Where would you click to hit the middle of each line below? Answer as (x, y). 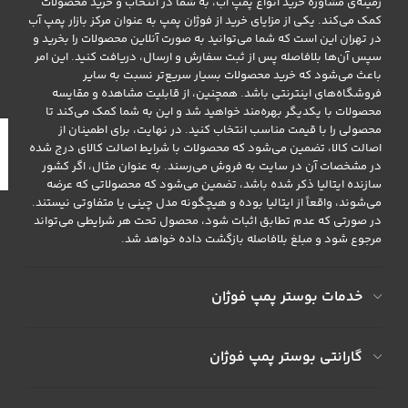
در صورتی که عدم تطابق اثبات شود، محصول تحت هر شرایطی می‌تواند (208, 221)
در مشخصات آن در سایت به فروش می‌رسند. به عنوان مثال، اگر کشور (212, 167)
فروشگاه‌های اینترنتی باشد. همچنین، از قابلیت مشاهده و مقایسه (217, 94)
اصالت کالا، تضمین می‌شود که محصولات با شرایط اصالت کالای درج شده (206, 148)
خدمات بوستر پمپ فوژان (287, 297)
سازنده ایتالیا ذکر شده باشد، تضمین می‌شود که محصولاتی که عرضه (214, 185)
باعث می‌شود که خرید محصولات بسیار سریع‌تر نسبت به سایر (233, 76)
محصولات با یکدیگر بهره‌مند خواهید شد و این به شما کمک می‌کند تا (214, 112)
